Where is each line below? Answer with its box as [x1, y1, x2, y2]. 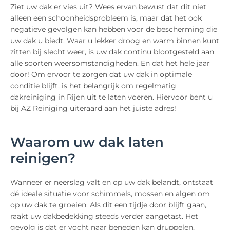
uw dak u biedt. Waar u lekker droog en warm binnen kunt [10, 36, 219, 46]
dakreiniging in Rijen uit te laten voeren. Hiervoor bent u [10, 92, 213, 102]
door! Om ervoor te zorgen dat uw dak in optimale [10, 70, 192, 80]
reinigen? [10, 150, 75, 167]
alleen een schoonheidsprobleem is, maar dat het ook [10, 13, 202, 23]
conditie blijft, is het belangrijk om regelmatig [10, 81, 176, 91]
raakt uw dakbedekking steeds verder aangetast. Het [10, 212, 198, 221]
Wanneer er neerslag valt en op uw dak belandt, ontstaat [10, 178, 213, 187]
